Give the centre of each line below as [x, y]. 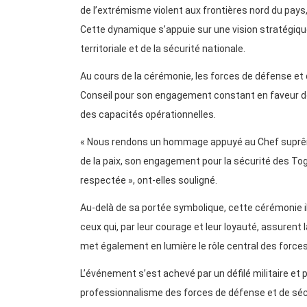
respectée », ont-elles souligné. [149, 181]
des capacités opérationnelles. [148, 115]
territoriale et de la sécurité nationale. [163, 49]
